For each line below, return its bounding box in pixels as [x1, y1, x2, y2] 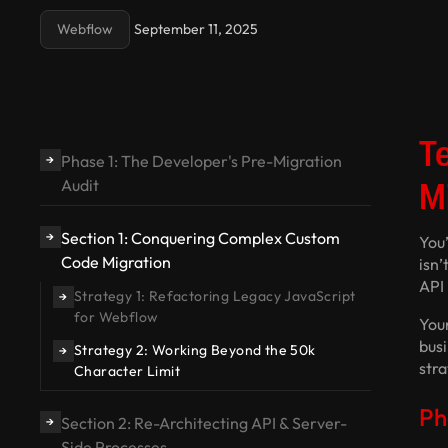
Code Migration [60, 252, 171, 272]
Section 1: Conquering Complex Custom [60, 228, 340, 248]
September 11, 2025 [134, 20, 258, 38]
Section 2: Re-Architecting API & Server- [60, 413, 347, 433]
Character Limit [73, 362, 180, 380]
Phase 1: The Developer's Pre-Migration [60, 151, 342, 171]
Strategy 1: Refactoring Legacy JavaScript [73, 287, 356, 305]
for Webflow [73, 308, 159, 326]
